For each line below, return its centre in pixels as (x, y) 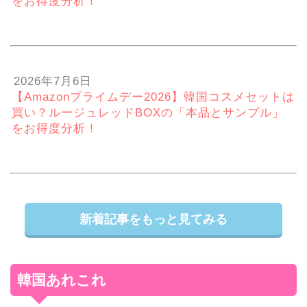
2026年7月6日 (53, 82)
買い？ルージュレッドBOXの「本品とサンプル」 (148, 113)
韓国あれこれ (62, 280)
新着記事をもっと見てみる (153, 220)
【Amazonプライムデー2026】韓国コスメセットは (153, 97)
